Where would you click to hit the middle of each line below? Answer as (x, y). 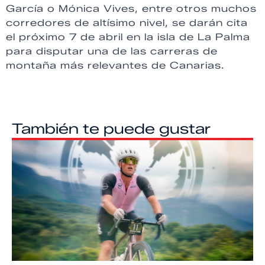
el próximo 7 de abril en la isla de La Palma (128, 37)
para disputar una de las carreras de (112, 51)
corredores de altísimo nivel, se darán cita (127, 23)
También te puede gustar (111, 129)
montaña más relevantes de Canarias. (115, 66)
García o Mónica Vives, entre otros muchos (131, 9)
